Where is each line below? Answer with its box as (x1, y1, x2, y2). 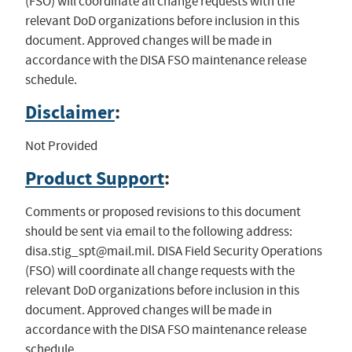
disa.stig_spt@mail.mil (24, 242, 152, 259)
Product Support (24, 165, 164, 191)
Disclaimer (24, 99, 115, 125)
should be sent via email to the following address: (24, 222, 292, 240)
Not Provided (24, 137, 97, 154)
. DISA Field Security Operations (151, 242, 322, 259)
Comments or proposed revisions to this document (24, 203, 301, 220)
